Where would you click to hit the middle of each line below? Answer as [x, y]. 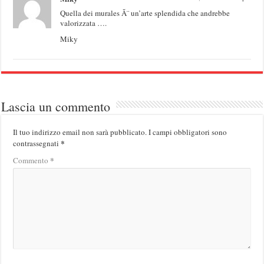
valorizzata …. [84, 23]
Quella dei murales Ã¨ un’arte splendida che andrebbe [145, 13]
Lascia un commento [56, 106]
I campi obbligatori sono [188, 132]
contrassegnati [37, 143]
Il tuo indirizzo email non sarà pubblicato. [80, 132]
